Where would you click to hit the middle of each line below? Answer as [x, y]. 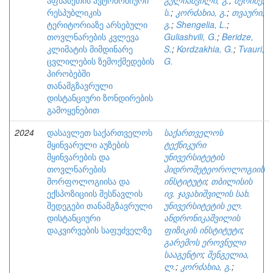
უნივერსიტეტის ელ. [203, 205]
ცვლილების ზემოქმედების [101, 61]
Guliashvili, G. [190, 37]
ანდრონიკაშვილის [202, 218]
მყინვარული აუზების [88, 144]
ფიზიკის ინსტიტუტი [203, 230]
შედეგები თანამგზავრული [100, 205]
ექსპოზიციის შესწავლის [95, 193]
